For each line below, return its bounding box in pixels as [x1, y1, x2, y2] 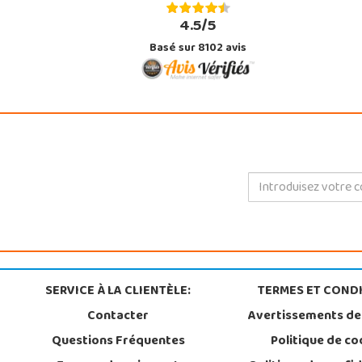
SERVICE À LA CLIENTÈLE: [45, 279, 192, 305]
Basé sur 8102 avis [149, 37, 246, 61]
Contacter [87, 304, 149, 330]
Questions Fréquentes [51, 329, 185, 356]
